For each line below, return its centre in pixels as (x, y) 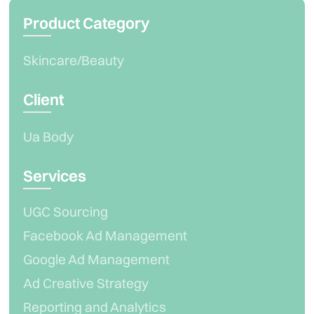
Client (44, 99)
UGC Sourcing (66, 211)
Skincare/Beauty (74, 60)
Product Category (87, 23)
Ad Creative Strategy (86, 283)
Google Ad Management (97, 259)
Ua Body (49, 136)
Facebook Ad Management (105, 235)
